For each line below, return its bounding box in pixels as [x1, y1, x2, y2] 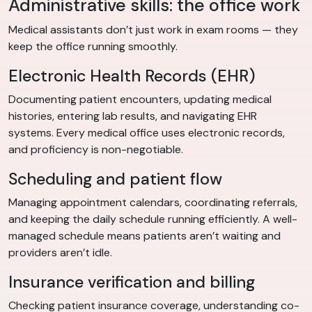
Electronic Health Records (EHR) [8, 65, 256, 87]
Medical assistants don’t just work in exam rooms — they [8, 22, 298, 38]
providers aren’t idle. [8, 245, 112, 260]
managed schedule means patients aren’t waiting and [8, 228, 281, 244]
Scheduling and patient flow [8, 169, 222, 190]
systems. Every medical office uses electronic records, [8, 125, 285, 141]
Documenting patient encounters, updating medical [8, 92, 272, 107]
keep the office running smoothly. [8, 39, 178, 54]
